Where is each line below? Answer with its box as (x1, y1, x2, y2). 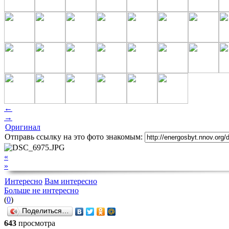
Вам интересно (44, 176, 97, 186)
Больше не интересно (4, 186, 79, 195)
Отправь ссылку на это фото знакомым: (5, 132, 143, 141)
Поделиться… (22, 207, 69, 215)
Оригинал (5, 122, 40, 131)
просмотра (18, 218, 55, 227)
